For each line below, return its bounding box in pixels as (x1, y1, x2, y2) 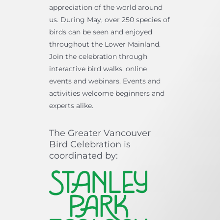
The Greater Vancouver (49, 128, 151, 139)
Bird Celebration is (49, 139, 131, 150)
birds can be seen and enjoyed (49, 27, 152, 37)
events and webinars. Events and (49, 77, 161, 86)
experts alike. (49, 101, 93, 110)
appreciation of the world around (49, 3, 163, 12)
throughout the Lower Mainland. (49, 40, 161, 49)
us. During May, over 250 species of (49, 15, 170, 25)
